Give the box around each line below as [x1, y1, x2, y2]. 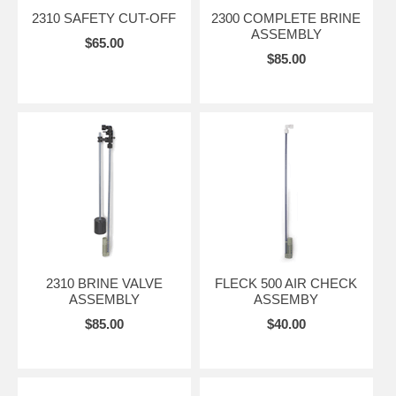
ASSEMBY [254, 292, 319, 307]
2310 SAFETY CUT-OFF [32, 11, 177, 26]
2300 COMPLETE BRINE [211, 11, 362, 26]
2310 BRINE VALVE [45, 276, 163, 291]
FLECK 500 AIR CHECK [215, 276, 358, 291]
